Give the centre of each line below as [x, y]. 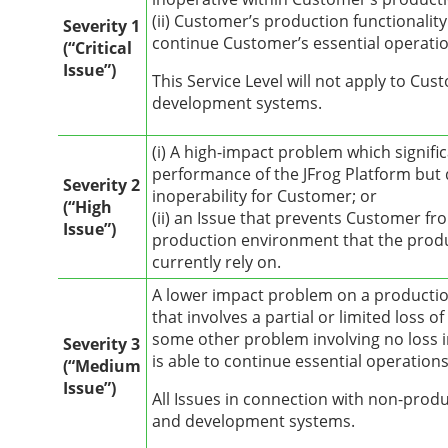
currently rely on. [216, 262]
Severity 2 [101, 185]
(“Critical [97, 48]
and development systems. [253, 421]
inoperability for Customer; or [264, 196]
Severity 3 [101, 344]
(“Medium [102, 366]
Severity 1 [101, 26]
